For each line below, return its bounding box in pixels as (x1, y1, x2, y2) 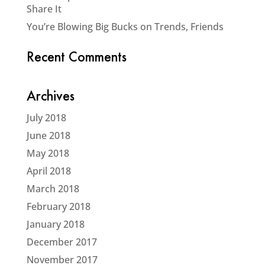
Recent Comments (26, 51, 127, 66)
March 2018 (26, 182, 79, 195)
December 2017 (26, 235, 97, 248)
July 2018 (26, 111, 66, 124)
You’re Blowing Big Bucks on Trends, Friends (26, 20, 224, 33)
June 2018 (26, 129, 70, 142)
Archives (26, 91, 75, 105)
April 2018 (26, 164, 71, 177)
